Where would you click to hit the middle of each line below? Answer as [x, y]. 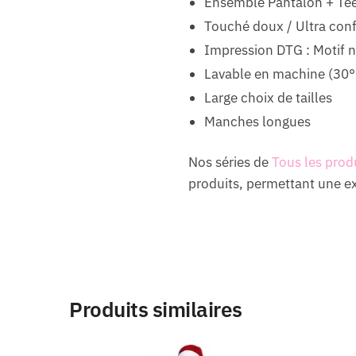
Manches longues [257, 122]
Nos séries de [230, 163]
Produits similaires [156, 310]
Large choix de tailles [268, 98]
